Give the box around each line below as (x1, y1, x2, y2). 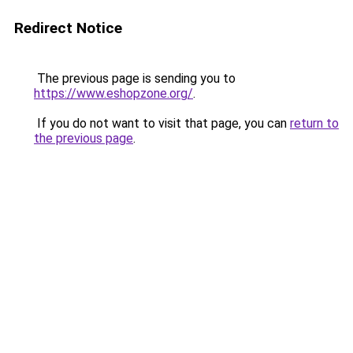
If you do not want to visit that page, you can (34, 116, 290, 131)
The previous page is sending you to (34, 71, 236, 86)
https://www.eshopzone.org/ (34, 86, 193, 101)
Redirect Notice (14, 19, 122, 37)
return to (290, 116, 339, 131)
